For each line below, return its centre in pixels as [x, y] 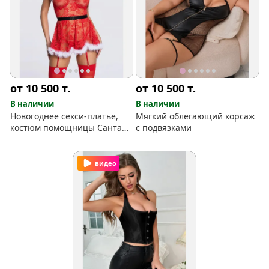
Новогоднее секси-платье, [65, 116]
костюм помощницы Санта [66, 127]
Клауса [25, 139]
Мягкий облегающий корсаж [196, 116]
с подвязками [164, 127]
